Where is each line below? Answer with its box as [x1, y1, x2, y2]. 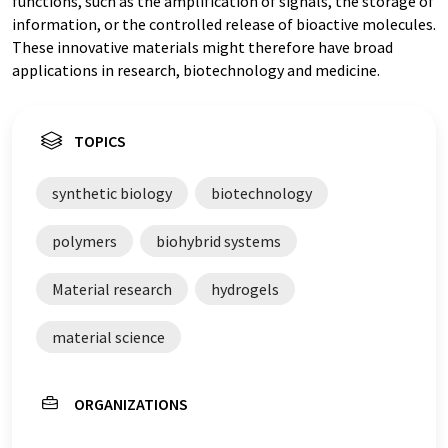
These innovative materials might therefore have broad [12, 37, 393, 57]
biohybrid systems [156, 231, 281, 251]
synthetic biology [52, 183, 172, 203]
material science [52, 327, 165, 347]
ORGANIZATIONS [74, 394, 188, 414]
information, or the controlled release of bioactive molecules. [12, 14, 436, 34]
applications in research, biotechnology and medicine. [12, 60, 380, 80]
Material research [52, 279, 172, 299]
